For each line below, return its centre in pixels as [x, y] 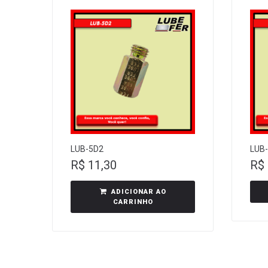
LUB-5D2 [87, 149]
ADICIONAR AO [138, 192]
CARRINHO [133, 202]
